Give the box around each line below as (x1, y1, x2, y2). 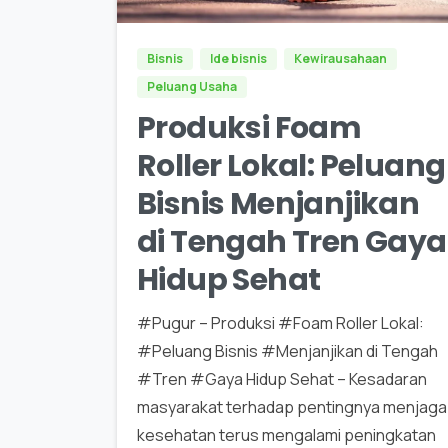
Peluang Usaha (147, 77, 237, 95)
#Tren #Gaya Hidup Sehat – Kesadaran (137, 367, 427, 390)
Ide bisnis (210, 49, 267, 67)
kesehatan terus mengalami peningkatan (137, 423, 436, 446)
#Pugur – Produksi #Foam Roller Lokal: (137, 311, 424, 334)
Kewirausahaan (294, 49, 387, 67)
